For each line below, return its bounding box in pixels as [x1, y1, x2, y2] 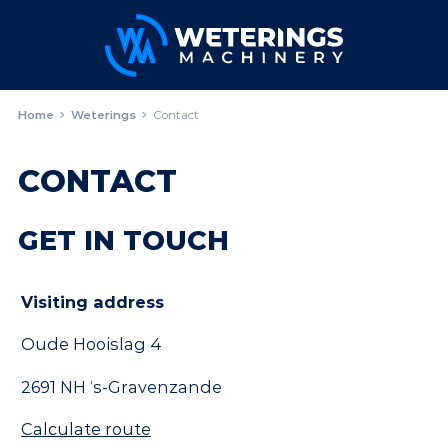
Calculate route [21, 419, 151, 440]
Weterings [71, 108, 137, 122]
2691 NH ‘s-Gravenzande [21, 376, 222, 397]
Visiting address [21, 291, 164, 312]
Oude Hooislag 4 [21, 334, 162, 355]
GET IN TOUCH [18, 224, 229, 258]
